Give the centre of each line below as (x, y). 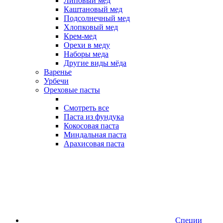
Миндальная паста (95, 134)
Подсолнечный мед (97, 18)
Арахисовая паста (94, 143)
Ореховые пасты (72, 90)
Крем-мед (80, 36)
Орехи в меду (87, 45)
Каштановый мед (93, 9)
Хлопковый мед (91, 27)
